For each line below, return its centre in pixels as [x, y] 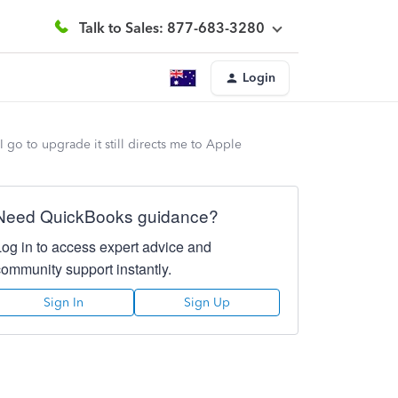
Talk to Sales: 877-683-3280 [172, 28]
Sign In [64, 302]
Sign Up [207, 302]
